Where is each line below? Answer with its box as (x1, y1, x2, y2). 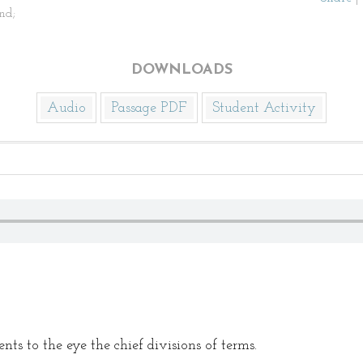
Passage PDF (111, 100, 187, 116)
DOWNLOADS (130, 62, 233, 78)
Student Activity (212, 100, 316, 116)
